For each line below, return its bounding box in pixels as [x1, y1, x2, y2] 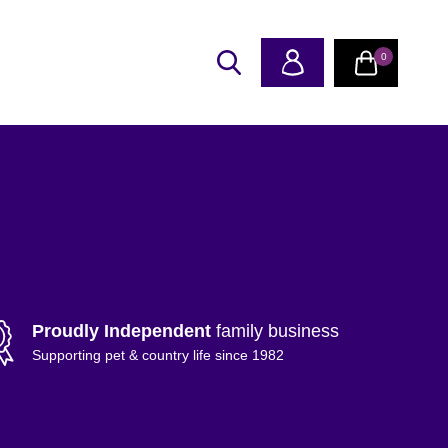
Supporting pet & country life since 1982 [32, 346, 284, 363]
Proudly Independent [32, 320, 211, 341]
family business [211, 320, 339, 341]
